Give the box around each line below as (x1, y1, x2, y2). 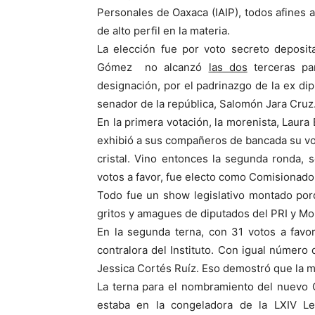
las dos (208, 60, 247, 74)
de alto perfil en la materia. (97, 24, 230, 37)
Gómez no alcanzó (97, 60, 209, 74)
